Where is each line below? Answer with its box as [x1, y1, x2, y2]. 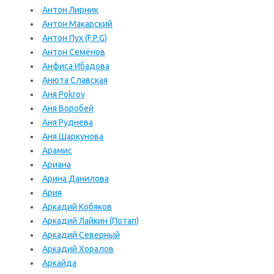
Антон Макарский [42, 19, 113, 29]
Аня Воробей [42, 103, 94, 113]
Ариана [42, 160, 71, 169]
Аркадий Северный [42, 230, 120, 240]
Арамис [42, 146, 72, 155]
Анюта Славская [42, 75, 108, 85]
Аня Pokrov [42, 89, 85, 99]
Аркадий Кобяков [42, 202, 112, 212]
